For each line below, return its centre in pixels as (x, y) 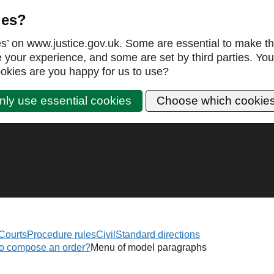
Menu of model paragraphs (149, 247)
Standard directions (158, 235)
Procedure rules (61, 235)
